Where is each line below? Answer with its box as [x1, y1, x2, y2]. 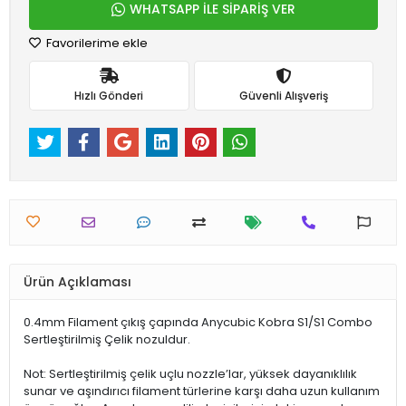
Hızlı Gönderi [74, 87, 144, 103]
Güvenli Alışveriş [238, 87, 328, 103]
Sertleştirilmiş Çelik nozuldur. [24, 331, 190, 349]
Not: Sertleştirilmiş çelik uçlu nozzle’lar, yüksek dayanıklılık [24, 365, 357, 383]
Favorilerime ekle [43, 34, 148, 52]
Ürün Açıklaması [24, 272, 131, 291]
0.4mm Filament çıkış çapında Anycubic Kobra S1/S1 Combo [24, 314, 372, 332]
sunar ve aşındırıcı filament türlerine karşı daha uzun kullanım [24, 382, 380, 401]
